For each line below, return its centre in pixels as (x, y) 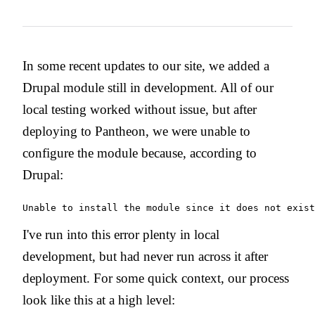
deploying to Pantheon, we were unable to (136, 131)
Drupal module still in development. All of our (148, 87)
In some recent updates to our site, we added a (146, 65)
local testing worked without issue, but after (140, 109)
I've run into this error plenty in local (121, 234)
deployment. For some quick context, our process (156, 278)
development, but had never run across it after (145, 256)
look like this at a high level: (99, 300)
